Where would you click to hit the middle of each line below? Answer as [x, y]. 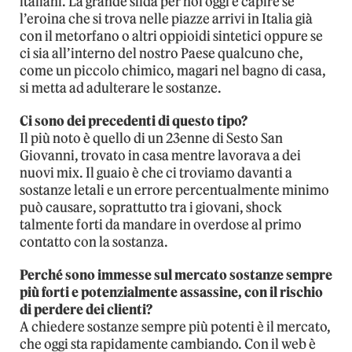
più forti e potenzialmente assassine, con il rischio [171, 293]
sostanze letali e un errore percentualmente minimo [174, 191]
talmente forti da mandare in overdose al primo [161, 225]
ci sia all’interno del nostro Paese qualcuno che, [161, 54]
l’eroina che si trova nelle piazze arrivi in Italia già [166, 19]
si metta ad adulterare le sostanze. [121, 88]
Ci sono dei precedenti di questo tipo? [134, 121]
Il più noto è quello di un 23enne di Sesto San [151, 139]
